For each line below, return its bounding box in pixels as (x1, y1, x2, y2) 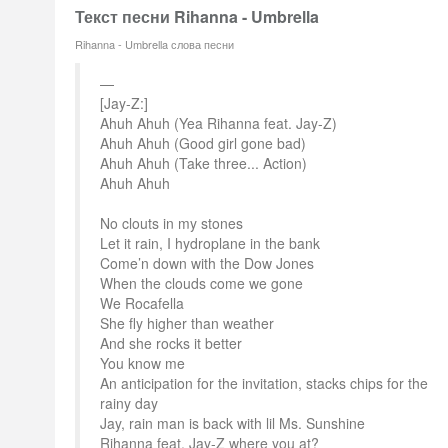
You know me (100, 353, 185, 373)
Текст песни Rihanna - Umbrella (75, 5, 319, 28)
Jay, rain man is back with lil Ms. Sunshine (100, 413, 365, 433)
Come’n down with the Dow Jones (100, 253, 314, 273)
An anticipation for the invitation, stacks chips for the (100, 373, 428, 393)
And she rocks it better (100, 333, 242, 353)
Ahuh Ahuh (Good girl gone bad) (100, 133, 306, 153)
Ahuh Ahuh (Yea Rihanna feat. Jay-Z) (100, 113, 337, 133)
